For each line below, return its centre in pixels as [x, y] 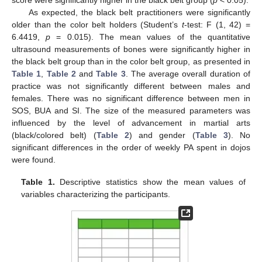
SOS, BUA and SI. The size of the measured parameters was [131, 110]
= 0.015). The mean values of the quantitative [151, 37]
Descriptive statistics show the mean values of [150, 182]
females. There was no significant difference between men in [131, 98]
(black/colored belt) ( [54, 135]
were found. [34, 159]
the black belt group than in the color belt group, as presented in [131, 61]
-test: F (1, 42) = [217, 24]
